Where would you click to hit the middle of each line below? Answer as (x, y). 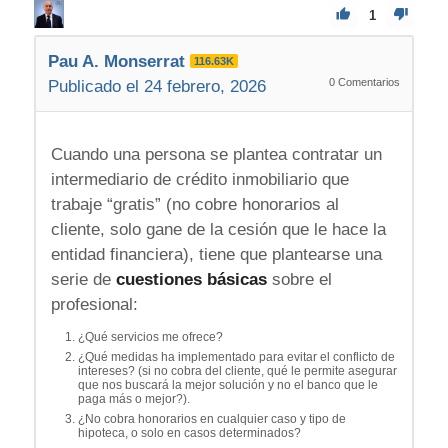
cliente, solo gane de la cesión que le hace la (218, 229)
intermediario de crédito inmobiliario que (199, 179)
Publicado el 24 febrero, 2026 (156, 87)
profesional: (94, 304)
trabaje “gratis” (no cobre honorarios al (194, 204)
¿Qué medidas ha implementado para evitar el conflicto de (236, 356)
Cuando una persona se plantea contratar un (216, 154)
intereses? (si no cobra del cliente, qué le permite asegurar (237, 370)
